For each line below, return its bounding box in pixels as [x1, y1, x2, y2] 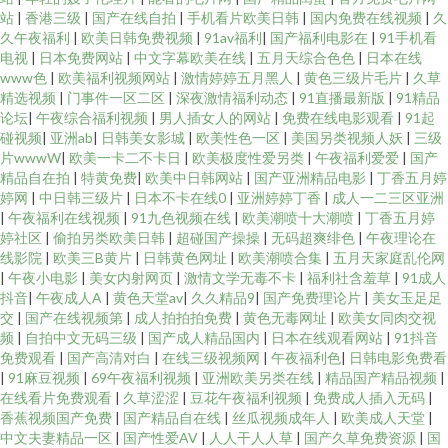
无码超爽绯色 [271, 229, 358, 246]
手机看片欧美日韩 [187, 9, 302, 26]
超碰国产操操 [176, 229, 263, 246]
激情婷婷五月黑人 [181, 69, 296, 86]
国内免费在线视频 [310, 9, 425, 26]
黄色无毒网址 [243, 309, 330, 326]
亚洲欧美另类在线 [202, 369, 317, 386]
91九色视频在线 [131, 209, 234, 226]
